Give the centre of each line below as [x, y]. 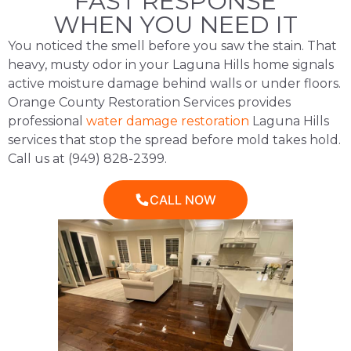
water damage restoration [168, 121]
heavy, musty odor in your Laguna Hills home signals [171, 65]
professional [45, 121]
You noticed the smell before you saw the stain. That [172, 46]
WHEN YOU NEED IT [175, 25]
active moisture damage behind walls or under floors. [174, 84]
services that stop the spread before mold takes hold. [174, 140]
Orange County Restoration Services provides [149, 103]
